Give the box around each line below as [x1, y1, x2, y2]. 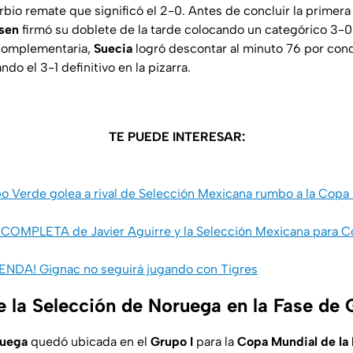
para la [193, 334, 237, 350]
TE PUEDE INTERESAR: [108, 129, 245, 145]
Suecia [94, 41, 132, 57]
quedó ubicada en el [28, 334, 150, 350]
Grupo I [150, 334, 193, 350]
